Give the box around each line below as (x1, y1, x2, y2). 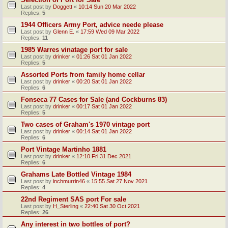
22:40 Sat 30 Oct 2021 (84, 203, 140, 209)
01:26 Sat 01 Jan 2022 (76, 53, 132, 60)
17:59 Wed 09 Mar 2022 (80, 28, 139, 35)
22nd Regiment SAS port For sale (21, 195, 126, 203)
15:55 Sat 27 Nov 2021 (91, 178, 148, 184)
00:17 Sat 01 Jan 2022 (76, 103, 132, 109)
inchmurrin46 (53, 178, 85, 184)
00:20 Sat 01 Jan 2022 (76, 78, 132, 84)
